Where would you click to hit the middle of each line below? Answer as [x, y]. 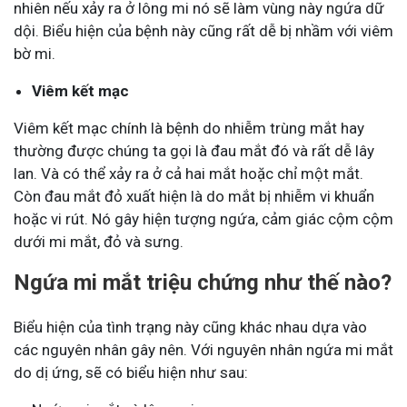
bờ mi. [35, 54]
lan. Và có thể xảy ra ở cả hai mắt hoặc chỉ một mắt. [189, 174]
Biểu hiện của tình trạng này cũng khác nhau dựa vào [190, 328]
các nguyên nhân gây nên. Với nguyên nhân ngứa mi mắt [203, 350]
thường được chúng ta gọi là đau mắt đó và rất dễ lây [194, 151]
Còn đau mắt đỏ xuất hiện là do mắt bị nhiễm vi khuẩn [194, 197]
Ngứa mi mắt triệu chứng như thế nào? [203, 283]
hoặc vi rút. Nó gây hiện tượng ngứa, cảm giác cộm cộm [203, 219]
